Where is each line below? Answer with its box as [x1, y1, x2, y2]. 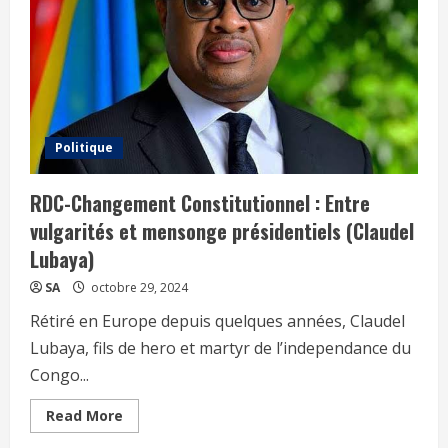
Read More [46, 405, 123, 425]
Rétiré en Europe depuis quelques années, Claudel [30, 309, 405, 332]
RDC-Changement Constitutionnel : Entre [30, 187, 370, 218]
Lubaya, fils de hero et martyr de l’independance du [30, 336, 411, 359]
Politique [55, 138, 113, 156]
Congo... [30, 363, 89, 386]
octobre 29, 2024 [88, 278, 188, 296]
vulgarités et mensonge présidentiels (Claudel [30, 215, 414, 246]
